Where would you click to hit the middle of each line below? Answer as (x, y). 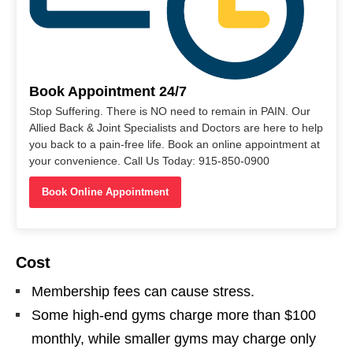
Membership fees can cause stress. (143, 292)
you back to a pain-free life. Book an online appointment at (175, 145)
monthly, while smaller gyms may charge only (174, 339)
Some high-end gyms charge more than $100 (174, 316)
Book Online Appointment (105, 192)
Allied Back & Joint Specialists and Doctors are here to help (176, 128)
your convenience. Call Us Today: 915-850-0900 (149, 161)
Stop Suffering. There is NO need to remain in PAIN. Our (170, 111)
